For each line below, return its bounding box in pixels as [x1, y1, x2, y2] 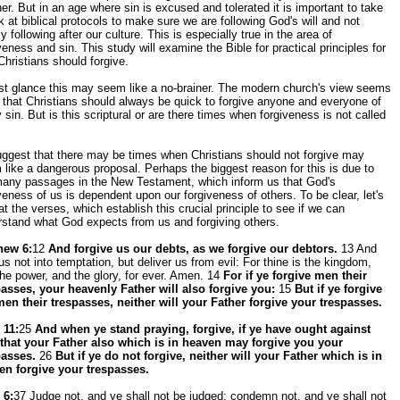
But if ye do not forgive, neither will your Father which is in [55, 349, 382, 362]
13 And [337, 242, 377, 255]
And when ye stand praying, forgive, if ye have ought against [35, 322, 371, 336]
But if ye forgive [295, 282, 382, 296]
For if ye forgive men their [223, 269, 367, 282]
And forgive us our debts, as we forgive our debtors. [48, 242, 337, 255]
